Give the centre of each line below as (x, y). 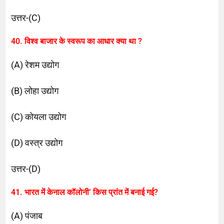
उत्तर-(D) (26, 168)
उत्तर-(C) (26, 17)
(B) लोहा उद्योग (35, 90)
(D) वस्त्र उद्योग (37, 142)
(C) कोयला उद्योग (39, 116)
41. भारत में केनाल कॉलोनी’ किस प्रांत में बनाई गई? (85, 192)
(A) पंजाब (27, 215)
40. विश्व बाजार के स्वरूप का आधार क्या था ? (77, 41)
